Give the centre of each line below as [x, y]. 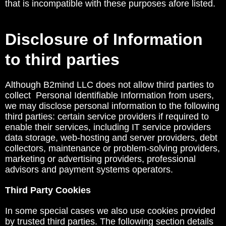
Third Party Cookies [49, 190]
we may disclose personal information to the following [112, 106]
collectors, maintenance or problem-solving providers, [112, 148]
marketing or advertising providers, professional [100, 159]
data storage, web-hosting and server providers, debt [111, 138]
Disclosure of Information [104, 39]
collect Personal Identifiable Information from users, [109, 95]
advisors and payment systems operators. [89, 169]
